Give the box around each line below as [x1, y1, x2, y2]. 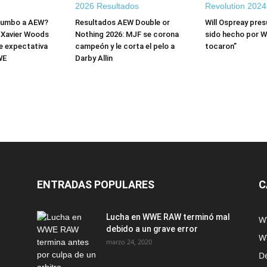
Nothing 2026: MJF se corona [75, 30, 179, 39]
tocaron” [205, 42, 237, 51]
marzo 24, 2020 [106, 237, 152, 246]
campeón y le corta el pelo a [75, 42, 175, 51]
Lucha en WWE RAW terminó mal [106, 212, 230, 222]
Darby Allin [75, 54, 113, 63]
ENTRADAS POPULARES [37, 178, 154, 191]
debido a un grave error [106, 224, 198, 234]
